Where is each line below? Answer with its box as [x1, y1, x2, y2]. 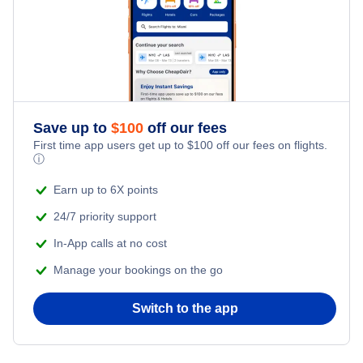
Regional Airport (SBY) [27, 100, 142, 113]
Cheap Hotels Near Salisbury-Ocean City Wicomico [27, 85, 288, 99]
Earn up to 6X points [53, 183, 158, 197]
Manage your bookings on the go [53, 263, 223, 277]
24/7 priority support [53, 210, 156, 224]
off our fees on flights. [213, 139, 327, 152]
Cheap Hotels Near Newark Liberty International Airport [27, 28, 309, 42]
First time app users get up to [33, 139, 187, 152]
